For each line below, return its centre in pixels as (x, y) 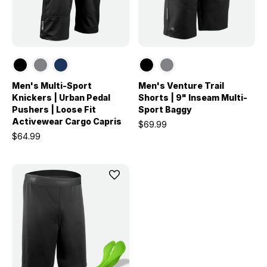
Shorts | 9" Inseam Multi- (193, 97)
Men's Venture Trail (181, 86)
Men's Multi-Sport (52, 86)
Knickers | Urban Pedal (61, 97)
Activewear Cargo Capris (67, 121)
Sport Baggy (165, 109)
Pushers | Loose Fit (54, 109)
